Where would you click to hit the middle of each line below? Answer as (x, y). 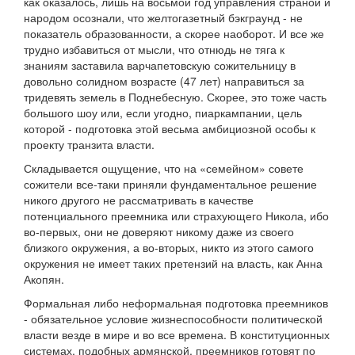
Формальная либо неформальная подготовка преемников (176, 303)
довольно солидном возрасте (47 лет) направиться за (164, 81)
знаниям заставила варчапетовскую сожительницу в (160, 65)
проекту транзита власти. (89, 145)
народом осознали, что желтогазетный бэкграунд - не (163, 18)
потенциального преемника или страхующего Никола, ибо (176, 216)
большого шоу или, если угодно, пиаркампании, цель (163, 113)
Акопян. (44, 279)
